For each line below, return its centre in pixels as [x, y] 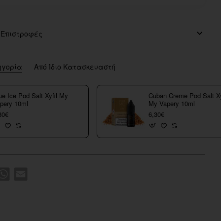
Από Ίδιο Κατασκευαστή [75, 66]
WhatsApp [24, 170]
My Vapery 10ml [172, 104]
